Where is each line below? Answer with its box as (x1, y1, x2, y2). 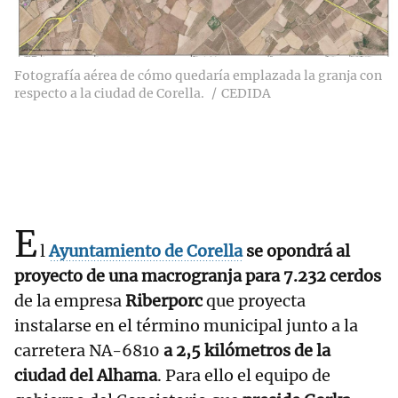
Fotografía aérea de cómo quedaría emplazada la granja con (14, 68, 382, 84)
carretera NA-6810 (14, 340, 160, 362)
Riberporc (125, 291, 203, 312)
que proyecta (203, 291, 306, 312)
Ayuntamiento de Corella (49, 241, 243, 262)
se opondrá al (243, 241, 350, 262)
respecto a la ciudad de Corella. (14, 85, 204, 102)
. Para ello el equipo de (157, 365, 330, 386)
